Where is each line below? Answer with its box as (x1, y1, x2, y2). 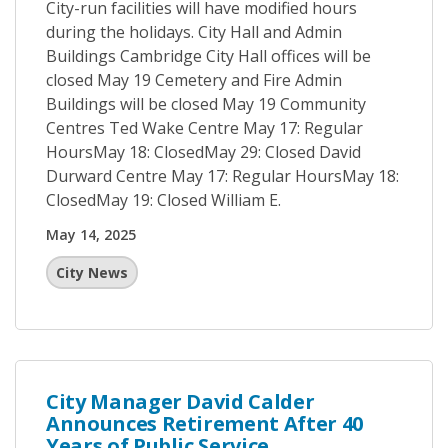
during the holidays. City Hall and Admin (46, 21, 342, 43)
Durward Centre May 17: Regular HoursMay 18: (46, 165, 399, 187)
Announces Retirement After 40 (46, 410, 363, 437)
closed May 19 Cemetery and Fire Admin (46, 69, 342, 91)
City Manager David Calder (46, 388, 315, 415)
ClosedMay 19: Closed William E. (46, 189, 281, 211)
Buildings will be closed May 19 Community (46, 93, 366, 115)
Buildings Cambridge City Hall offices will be (46, 45, 371, 67)
